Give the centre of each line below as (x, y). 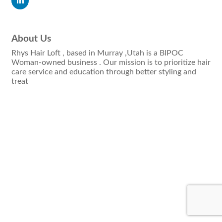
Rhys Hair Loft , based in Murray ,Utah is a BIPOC (97, 53)
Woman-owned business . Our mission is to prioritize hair (111, 63)
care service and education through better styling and (104, 72)
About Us (31, 39)
